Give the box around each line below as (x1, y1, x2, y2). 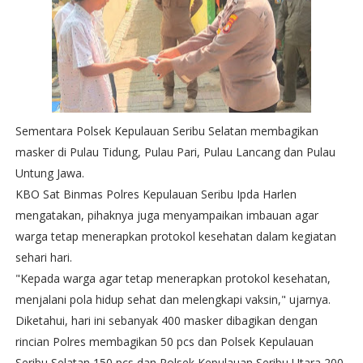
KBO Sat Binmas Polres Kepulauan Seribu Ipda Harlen (15, 186, 297, 202)
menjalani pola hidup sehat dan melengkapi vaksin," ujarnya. (15, 292, 331, 307)
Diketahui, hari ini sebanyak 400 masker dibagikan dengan (15, 313, 318, 328)
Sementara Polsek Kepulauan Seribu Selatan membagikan (15, 123, 318, 139)
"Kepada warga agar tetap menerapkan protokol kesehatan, (15, 271, 331, 286)
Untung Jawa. (15, 165, 84, 181)
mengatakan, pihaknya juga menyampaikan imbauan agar (15, 207, 318, 223)
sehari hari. (15, 250, 72, 265)
